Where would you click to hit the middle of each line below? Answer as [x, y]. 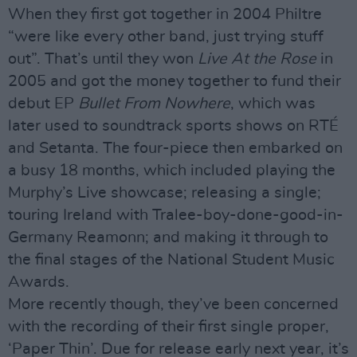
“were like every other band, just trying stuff [166, 37]
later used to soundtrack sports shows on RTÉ [173, 126]
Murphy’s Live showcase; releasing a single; [165, 193]
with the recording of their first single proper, [169, 327]
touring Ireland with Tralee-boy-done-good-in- [176, 215]
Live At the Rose [257, 59]
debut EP [43, 104]
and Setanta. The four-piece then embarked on [175, 148]
